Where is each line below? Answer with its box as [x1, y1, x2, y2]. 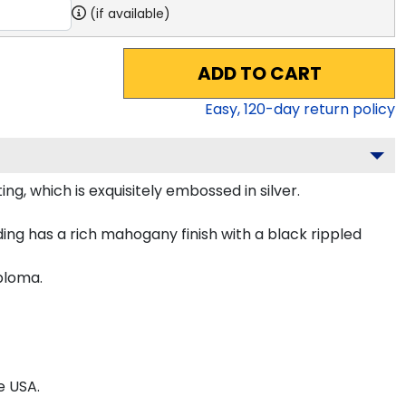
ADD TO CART [197, 60, 322, 86]
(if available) [90, 4, 170, 23]
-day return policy [266, 98, 395, 120]
